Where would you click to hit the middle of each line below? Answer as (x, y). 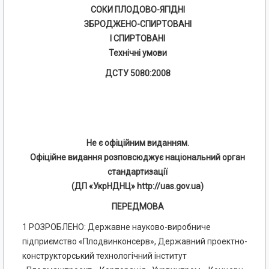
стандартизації (138, 172)
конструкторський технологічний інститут (104, 256)
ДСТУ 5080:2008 (138, 74)
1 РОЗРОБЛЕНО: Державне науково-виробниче (116, 227)
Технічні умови (138, 53)
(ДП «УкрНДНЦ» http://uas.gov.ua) (138, 186)
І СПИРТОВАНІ (138, 39)
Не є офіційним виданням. (138, 143)
